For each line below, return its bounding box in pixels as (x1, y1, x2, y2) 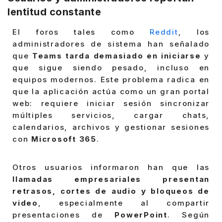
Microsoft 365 (31, 134, 97, 144)
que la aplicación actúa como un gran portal (12, 86, 210, 96)
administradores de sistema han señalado (12, 39, 210, 49)
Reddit (150, 27, 178, 37)
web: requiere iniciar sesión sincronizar (12, 98, 210, 108)
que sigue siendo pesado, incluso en (12, 62, 210, 72)
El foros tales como (12, 27, 150, 37)
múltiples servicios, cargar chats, (12, 110, 210, 120)
